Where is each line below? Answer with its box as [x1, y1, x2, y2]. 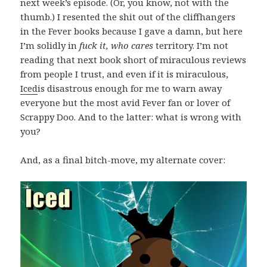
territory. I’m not [153, 39, 229, 52]
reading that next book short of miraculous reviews [20, 54, 247, 66]
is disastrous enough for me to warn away [38, 82, 222, 95]
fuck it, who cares [79, 39, 154, 52]
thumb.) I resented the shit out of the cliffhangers [20, 11, 236, 23]
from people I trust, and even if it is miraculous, [20, 68, 229, 80]
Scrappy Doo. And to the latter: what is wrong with [20, 111, 242, 123]
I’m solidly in [20, 39, 80, 52]
